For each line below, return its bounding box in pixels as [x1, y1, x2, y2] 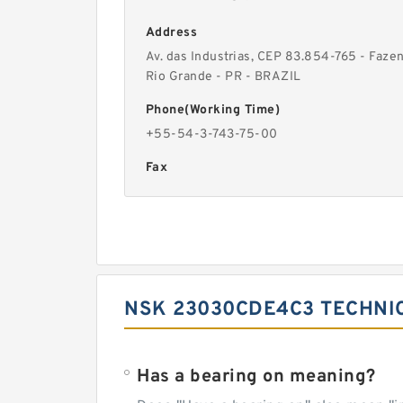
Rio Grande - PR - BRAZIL [145, 68, 301, 85]
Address [145, 24, 198, 40]
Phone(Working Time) [145, 102, 281, 118]
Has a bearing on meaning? [137, 364, 376, 389]
